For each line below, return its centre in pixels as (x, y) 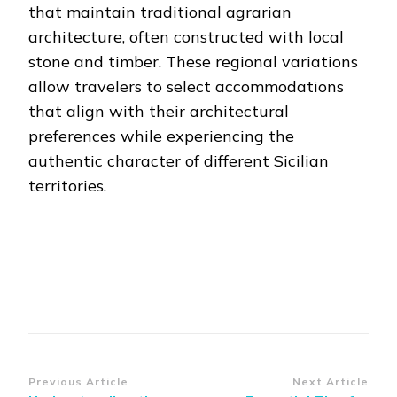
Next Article (331, 382)
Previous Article (78, 382)
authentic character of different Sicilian (179, 161)
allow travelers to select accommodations (186, 87)
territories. (67, 186)
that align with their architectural (159, 112)
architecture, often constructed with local (186, 37)
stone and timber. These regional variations (193, 62)
